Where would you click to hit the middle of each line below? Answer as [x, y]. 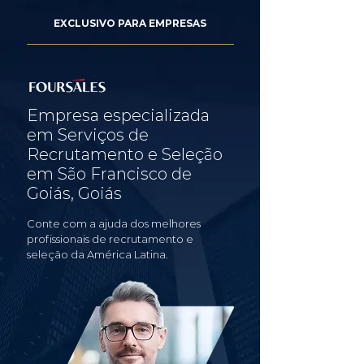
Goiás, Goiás [74, 193]
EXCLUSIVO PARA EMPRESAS [130, 23]
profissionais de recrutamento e [110, 239]
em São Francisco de [109, 174]
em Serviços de [88, 135]
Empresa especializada [118, 115]
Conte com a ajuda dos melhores [114, 223]
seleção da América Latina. [97, 254]
